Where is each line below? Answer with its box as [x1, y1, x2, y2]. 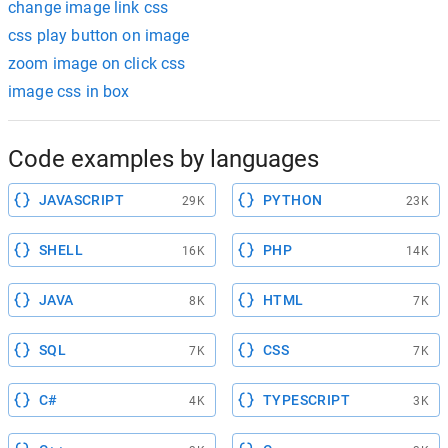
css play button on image [8, 26, 190, 45]
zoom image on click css [8, 54, 186, 73]
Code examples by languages [8, 145, 319, 173]
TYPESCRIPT [263, 392, 350, 408]
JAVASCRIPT [39, 192, 124, 208]
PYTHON [263, 192, 323, 208]
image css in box [8, 82, 130, 101]
